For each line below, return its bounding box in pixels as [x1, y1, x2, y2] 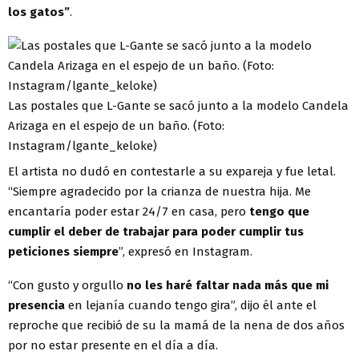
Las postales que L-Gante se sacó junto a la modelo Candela [8, 99, 349, 114]
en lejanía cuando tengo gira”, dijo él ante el [65, 298, 317, 313]
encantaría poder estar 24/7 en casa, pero [8, 204, 246, 220]
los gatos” [8, 5, 70, 20]
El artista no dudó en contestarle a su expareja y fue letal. [8, 164, 336, 179]
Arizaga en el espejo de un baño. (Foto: [8, 119, 224, 134]
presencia [8, 298, 65, 313]
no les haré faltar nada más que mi [127, 278, 329, 293]
